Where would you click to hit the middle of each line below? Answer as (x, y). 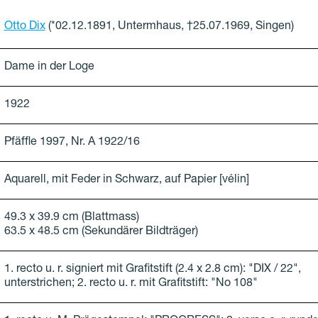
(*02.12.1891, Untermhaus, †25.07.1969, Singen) (171, 27)
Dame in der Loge (49, 68)
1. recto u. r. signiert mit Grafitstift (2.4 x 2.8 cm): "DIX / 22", (152, 270)
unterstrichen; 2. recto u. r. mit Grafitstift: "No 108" (131, 284)
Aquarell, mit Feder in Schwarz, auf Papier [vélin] (126, 181)
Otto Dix (24, 27)
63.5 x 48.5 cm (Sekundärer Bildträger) (101, 232)
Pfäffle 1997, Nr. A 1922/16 (72, 143)
